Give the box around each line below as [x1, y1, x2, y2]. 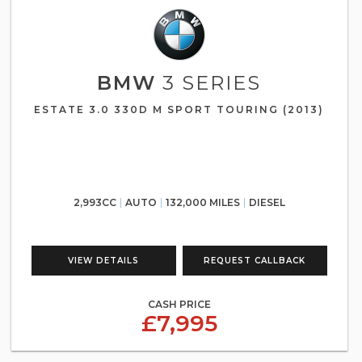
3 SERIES [156, 71, 262, 95]
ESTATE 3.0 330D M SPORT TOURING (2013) [34, 103, 325, 116]
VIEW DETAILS [68, 255, 140, 266]
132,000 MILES [165, 196, 240, 208]
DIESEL [248, 196, 285, 208]
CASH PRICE [147, 298, 211, 310]
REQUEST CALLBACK [204, 255, 306, 266]
